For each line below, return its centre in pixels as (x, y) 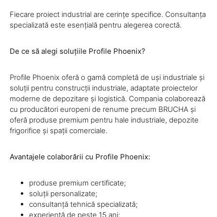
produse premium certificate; (77, 183)
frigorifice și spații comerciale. (59, 131)
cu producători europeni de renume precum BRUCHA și (103, 109)
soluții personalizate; (63, 194)
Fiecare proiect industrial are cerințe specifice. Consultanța (108, 15)
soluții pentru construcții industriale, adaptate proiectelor (104, 88)
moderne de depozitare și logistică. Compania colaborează (108, 99)
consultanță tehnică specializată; (83, 204)
